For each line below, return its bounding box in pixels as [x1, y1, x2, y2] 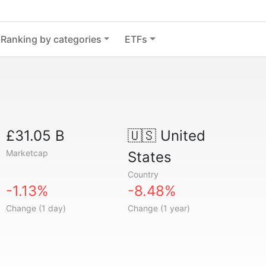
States [127, 148, 172, 166]
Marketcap [6, 148, 49, 158]
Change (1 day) [6, 203, 66, 213]
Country [127, 169, 159, 179]
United [156, 127, 205, 144]
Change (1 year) [127, 203, 190, 213]
